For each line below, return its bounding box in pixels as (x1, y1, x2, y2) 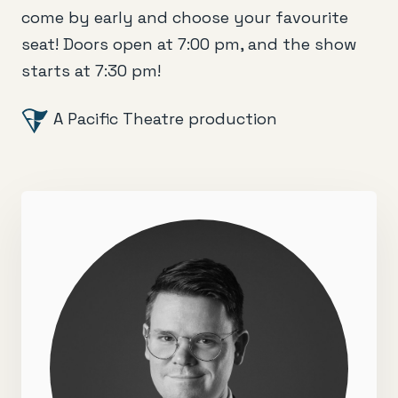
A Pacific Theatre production (49, 107, 278, 129)
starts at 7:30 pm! (21, 60, 161, 81)
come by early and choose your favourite (21, 6, 348, 28)
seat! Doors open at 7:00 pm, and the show (21, 33, 356, 54)
